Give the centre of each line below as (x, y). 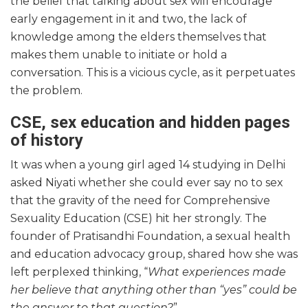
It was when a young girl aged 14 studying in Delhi (148, 165)
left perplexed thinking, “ (79, 272)
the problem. (48, 91)
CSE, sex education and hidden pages (150, 123)
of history (47, 141)
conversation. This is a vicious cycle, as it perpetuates (153, 73)
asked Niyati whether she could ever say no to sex (147, 183)
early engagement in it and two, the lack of (129, 19)
